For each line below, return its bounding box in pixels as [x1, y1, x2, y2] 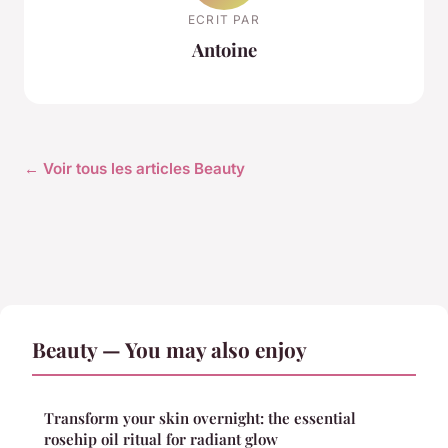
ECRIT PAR [188, 12, 260, 28]
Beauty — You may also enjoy [32, 334, 307, 363]
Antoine [191, 37, 257, 63]
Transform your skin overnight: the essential [44, 407, 356, 428]
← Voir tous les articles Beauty [24, 158, 245, 178]
